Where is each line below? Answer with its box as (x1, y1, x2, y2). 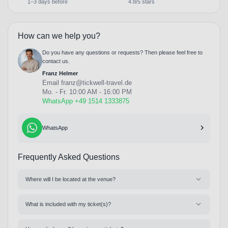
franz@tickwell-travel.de (61, 78, 132, 87)
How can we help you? (17, 31, 100, 40)
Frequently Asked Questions (17, 152, 120, 161)
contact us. (42, 58, 70, 64)
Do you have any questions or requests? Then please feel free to (42, 49, 203, 55)
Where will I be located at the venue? (25, 176, 116, 182)
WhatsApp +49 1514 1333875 (42, 97, 129, 105)
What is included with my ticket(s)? (25, 201, 111, 207)
